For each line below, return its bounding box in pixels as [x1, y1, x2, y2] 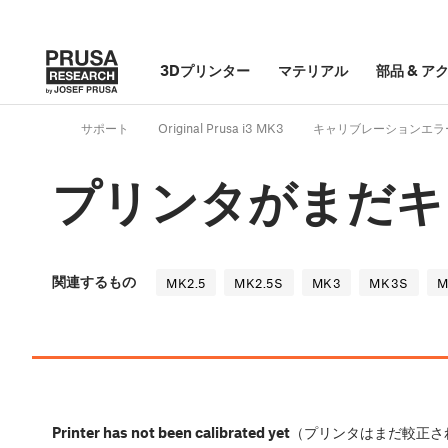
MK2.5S [234, 275, 284, 292]
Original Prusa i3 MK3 [158, 120, 284, 137]
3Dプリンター [160, 61, 250, 79]
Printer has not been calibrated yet [52, 423, 290, 442]
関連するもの [52, 272, 136, 291]
